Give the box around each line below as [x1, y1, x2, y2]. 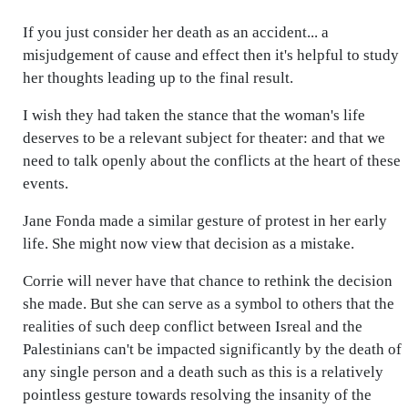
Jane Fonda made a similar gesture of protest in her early [23, 212, 387, 229]
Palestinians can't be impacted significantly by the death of [23, 341, 402, 358]
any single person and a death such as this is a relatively [23, 363, 383, 381]
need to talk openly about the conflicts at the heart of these [23, 152, 401, 169]
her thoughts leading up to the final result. [23, 69, 293, 87]
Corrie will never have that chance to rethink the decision [23, 272, 393, 290]
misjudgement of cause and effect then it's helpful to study [23, 46, 399, 64]
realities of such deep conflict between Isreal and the [23, 318, 362, 335]
